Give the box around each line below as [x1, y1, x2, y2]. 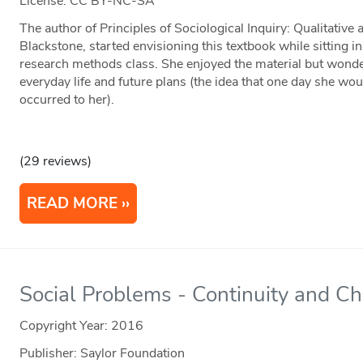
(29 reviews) [19, 152, 92, 171]
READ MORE [27, 193, 118, 215]
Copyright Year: [19, 317, 112, 335]
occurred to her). [19, 91, 115, 109]
